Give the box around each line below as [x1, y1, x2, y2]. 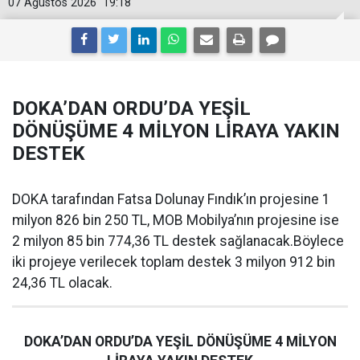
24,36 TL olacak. [12, 275, 112, 291]
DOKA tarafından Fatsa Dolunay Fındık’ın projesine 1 [12, 191, 330, 207]
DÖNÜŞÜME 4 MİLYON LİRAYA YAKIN [12, 120, 340, 142]
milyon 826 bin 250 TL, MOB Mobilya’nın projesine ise [12, 212, 339, 228]
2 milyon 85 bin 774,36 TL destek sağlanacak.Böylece [12, 233, 344, 249]
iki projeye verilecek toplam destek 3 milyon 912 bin [12, 254, 335, 270]
